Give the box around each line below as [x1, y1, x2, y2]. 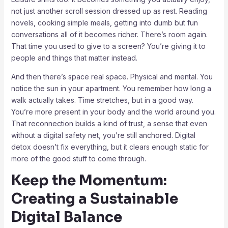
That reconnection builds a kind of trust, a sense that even [11, 119, 207, 128]
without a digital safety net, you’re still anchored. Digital [11, 130, 195, 139]
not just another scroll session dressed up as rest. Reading [11, 6, 207, 15]
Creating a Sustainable [11, 189, 178, 208]
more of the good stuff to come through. [11, 154, 146, 163]
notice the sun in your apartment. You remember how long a [11, 83, 211, 93]
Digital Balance [11, 208, 122, 226]
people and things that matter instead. [11, 53, 137, 62]
